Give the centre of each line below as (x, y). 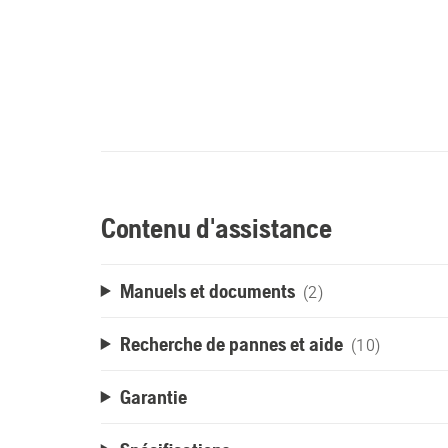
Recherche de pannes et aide (231, 343)
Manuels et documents (207, 290)
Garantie (153, 396)
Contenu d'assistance (216, 228)
